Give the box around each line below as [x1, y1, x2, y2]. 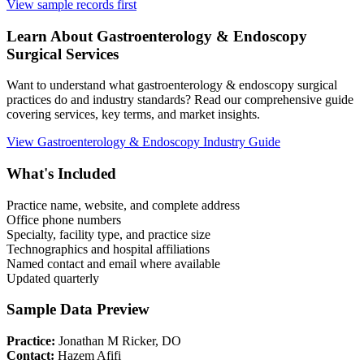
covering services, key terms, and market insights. [6, 107, 260, 122]
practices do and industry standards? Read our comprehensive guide [6, 93, 353, 107]
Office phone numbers [6, 212, 121, 227]
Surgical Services [6, 45, 119, 63]
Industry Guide [200, 135, 280, 149]
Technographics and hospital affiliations [6, 241, 210, 256]
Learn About [6, 27, 97, 45]
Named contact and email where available [6, 256, 220, 271]
